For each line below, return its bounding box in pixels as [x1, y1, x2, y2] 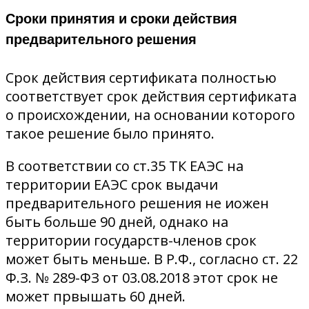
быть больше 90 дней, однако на [6, 212, 228, 231]
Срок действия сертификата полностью [6, 68, 277, 87]
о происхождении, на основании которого [6, 105, 295, 124]
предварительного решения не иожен [6, 193, 269, 212]
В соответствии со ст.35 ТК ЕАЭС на [6, 156, 243, 175]
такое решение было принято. [6, 123, 215, 143]
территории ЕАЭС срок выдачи [6, 175, 218, 194]
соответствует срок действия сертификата [6, 86, 297, 106]
